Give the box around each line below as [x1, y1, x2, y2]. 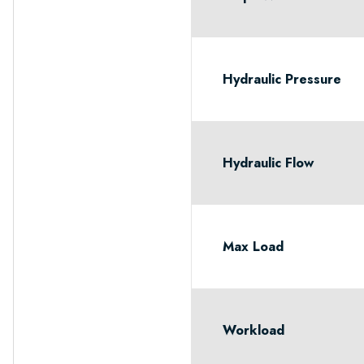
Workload [223, 320, 285, 340]
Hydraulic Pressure [223, 69, 342, 89]
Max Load [223, 236, 284, 256]
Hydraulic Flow [223, 153, 314, 172]
